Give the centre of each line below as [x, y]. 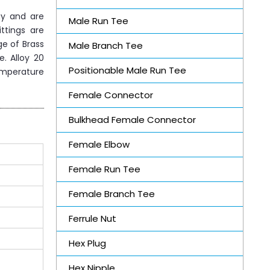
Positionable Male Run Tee [127, 70]
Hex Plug [87, 243]
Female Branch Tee [111, 193]
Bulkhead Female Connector [132, 119]
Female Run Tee [104, 169]
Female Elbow [99, 144]
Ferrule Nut [92, 218]
